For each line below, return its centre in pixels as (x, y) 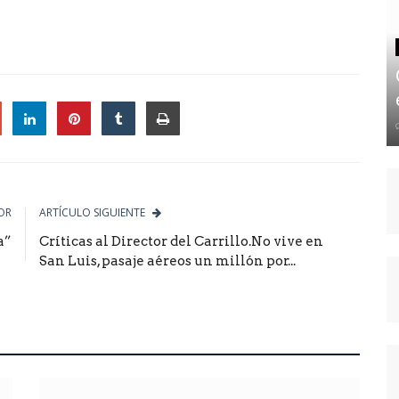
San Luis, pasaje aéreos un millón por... (167, 261)
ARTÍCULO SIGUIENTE (92, 212)
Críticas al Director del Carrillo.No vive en (181, 241)
